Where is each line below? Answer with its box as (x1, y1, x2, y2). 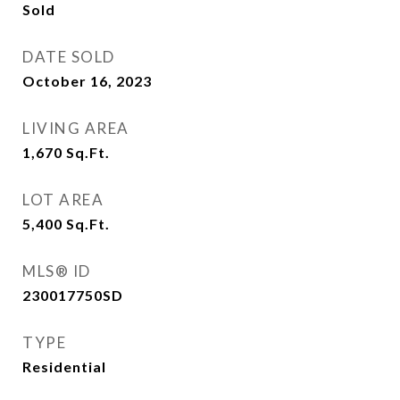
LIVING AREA (22, 119, 129, 137)
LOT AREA (22, 190, 104, 209)
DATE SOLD (22, 47, 115, 66)
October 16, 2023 (22, 72, 152, 89)
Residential (22, 358, 106, 375)
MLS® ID (22, 262, 91, 280)
